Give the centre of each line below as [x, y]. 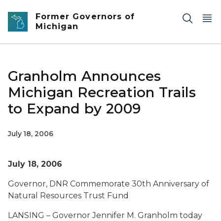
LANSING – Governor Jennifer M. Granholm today [105, 215]
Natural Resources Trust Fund [68, 196]
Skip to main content [44, 10]
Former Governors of [85, 17]
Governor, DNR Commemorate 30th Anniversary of [109, 184]
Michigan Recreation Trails [102, 92]
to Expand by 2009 [74, 109]
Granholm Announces [85, 76]
